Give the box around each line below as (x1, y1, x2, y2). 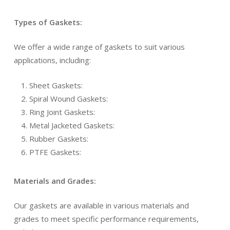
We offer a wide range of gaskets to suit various (14, 42, 185, 52)
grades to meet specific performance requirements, (14, 214, 199, 224)
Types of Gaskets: (14, 16, 83, 27)
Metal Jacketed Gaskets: (29, 120, 115, 130)
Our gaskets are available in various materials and (14, 200, 189, 211)
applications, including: (14, 55, 91, 66)
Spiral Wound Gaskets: (29, 93, 108, 104)
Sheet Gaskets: (29, 80, 83, 90)
